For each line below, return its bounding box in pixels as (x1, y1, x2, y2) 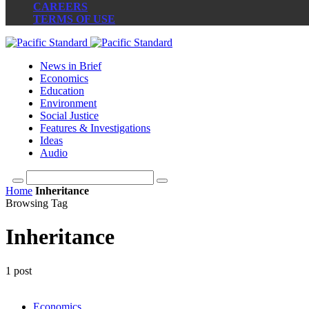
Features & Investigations (40, 122, 150, 134)
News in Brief (40, 60, 101, 72)
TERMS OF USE (33, 13, 115, 25)
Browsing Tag (6, 197, 68, 209)
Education (40, 85, 84, 97)
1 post (6, 264, 32, 277)
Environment (40, 97, 97, 109)
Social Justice (40, 110, 99, 121)
